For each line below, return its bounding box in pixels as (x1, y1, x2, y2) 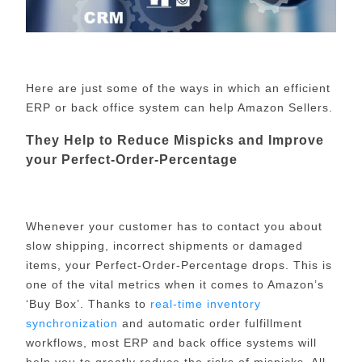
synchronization (25, 316, 118, 330)
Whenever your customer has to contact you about (25, 219, 322, 233)
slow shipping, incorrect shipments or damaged (25, 238, 303, 252)
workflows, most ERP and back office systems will (25, 335, 317, 349)
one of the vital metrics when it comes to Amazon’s (25, 277, 324, 291)
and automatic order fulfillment (117, 316, 302, 330)
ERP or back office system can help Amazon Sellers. (25, 101, 333, 115)
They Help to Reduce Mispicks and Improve (25, 133, 324, 148)
